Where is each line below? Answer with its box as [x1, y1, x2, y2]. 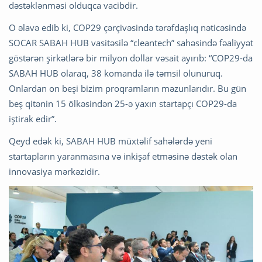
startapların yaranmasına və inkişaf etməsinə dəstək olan [9, 150, 237, 163]
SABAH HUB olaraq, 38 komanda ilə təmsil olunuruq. [9, 67, 223, 80]
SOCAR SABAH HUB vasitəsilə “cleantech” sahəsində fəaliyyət [9, 37, 253, 49]
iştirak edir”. [9, 113, 57, 125]
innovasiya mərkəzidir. [9, 166, 100, 178]
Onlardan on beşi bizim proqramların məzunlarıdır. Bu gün [9, 82, 246, 95]
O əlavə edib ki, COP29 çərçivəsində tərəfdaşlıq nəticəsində [9, 22, 246, 34]
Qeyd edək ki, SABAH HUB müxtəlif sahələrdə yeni [9, 135, 212, 147]
